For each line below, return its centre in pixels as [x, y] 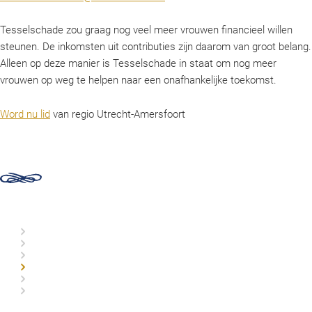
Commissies [60, 244]
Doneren [52, 267]
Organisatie [59, 232]
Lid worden [58, 291]
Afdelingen [57, 279]
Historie [49, 256]
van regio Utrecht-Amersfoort [118, 114]
